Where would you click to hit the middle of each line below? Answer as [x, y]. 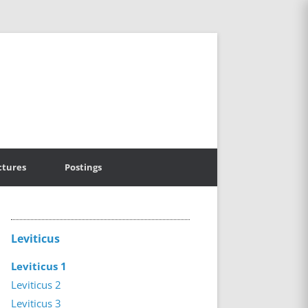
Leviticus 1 [38, 266]
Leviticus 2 [36, 285]
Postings [83, 167]
